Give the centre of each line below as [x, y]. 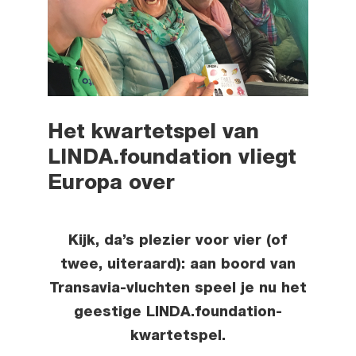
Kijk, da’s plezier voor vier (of [178, 241]
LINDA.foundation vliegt [172, 159]
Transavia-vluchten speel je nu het [178, 289]
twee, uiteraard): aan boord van [178, 265]
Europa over [111, 184]
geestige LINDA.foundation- [178, 313]
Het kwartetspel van [153, 133]
